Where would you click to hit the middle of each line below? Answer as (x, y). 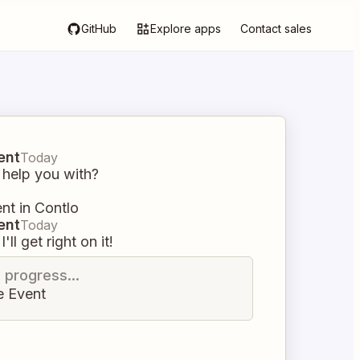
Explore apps (186, 29)
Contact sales (276, 29)
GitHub (99, 29)
